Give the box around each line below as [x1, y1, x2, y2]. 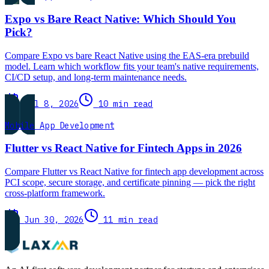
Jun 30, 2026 [24, 214, 84, 225]
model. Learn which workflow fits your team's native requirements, [5, 61, 259, 71]
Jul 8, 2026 [24, 98, 79, 109]
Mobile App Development [5, 119, 115, 131]
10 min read [98, 98, 153, 109]
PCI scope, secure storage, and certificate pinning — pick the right [5, 177, 255, 187]
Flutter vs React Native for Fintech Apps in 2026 [5, 142, 242, 155]
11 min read [103, 214, 159, 225]
